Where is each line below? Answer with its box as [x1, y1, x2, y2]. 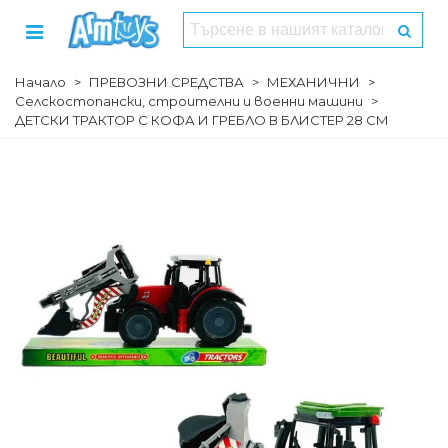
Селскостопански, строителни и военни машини [15, 93, 363, 109]
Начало [15, 74, 66, 90]
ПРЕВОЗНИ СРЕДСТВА [89, 74, 244, 90]
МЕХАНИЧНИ [267, 74, 360, 90]
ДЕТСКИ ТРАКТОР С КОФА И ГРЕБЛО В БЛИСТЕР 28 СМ [15, 112, 389, 128]
